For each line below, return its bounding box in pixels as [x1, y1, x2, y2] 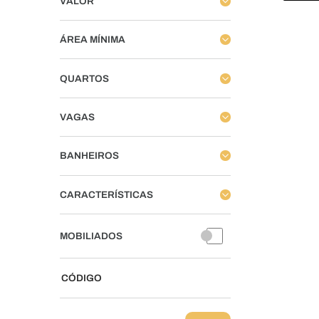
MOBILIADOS [60, 230, 122, 241]
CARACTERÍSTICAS [60, 189, 153, 200]
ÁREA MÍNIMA [60, 34, 125, 46]
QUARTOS [60, 73, 109, 84]
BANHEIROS [60, 150, 119, 162]
